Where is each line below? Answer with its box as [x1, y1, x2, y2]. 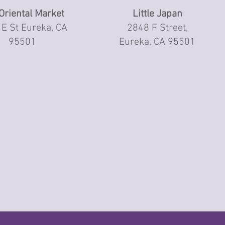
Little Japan [132, 8, 182, 20]
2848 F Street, [127, 22, 188, 34]
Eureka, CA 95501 [119, 36, 196, 48]
